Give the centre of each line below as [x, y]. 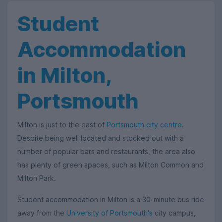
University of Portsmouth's [110, 213]
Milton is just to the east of [62, 125]
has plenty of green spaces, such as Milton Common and [111, 165]
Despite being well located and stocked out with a [101, 138]
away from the [42, 213]
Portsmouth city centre [144, 125]
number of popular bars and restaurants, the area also [106, 151]
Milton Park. [38, 178]
